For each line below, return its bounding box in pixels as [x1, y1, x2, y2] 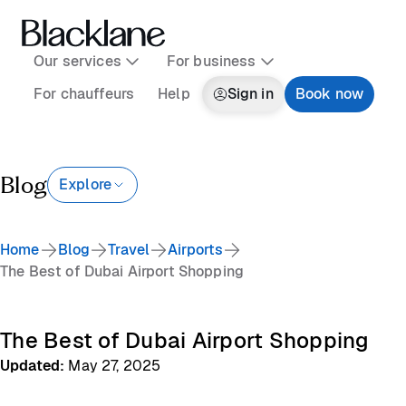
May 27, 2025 [68, 356, 161, 375]
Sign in [227, 84, 274, 103]
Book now [295, 84, 363, 103]
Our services [34, 52, 121, 71]
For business [166, 52, 256, 71]
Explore [59, 175, 112, 194]
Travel [108, 240, 150, 259]
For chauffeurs [34, 84, 135, 103]
